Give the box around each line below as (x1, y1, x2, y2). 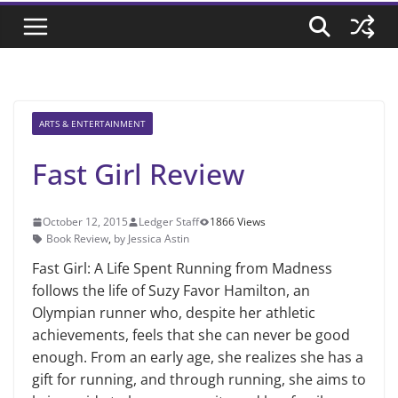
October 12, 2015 (43, 214, 128, 229)
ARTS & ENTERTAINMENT (39, 117, 146, 130)
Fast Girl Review (32, 155, 244, 193)
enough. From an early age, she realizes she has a (32, 347, 363, 367)
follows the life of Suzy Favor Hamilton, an (32, 281, 310, 300)
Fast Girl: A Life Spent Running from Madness (32, 259, 332, 278)
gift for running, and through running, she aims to (32, 370, 366, 389)
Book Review (46, 231, 108, 246)
